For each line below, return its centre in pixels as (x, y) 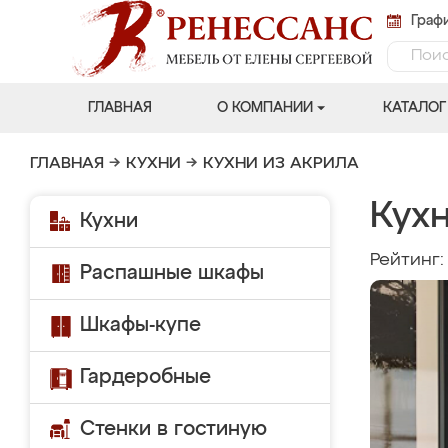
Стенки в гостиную (173, 429)
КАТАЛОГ (414, 108)
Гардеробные (145, 377)
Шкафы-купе (140, 325)
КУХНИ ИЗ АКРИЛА (281, 164)
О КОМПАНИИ (264, 108)
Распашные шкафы (172, 273)
